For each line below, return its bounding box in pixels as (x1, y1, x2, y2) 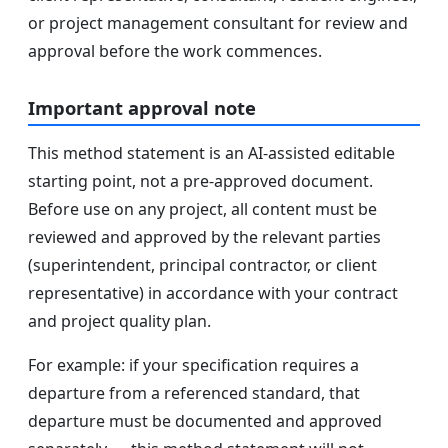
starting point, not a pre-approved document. (28, 170, 373, 193)
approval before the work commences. (28, 39, 322, 62)
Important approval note (28, 94, 256, 120)
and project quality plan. (28, 310, 211, 333)
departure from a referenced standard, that (28, 382, 360, 405)
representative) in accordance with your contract (28, 282, 398, 305)
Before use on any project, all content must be (28, 198, 377, 221)
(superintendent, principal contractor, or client (28, 254, 377, 277)
